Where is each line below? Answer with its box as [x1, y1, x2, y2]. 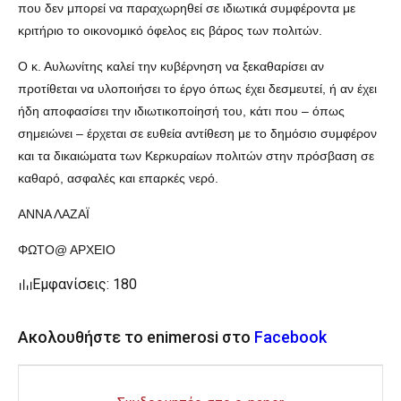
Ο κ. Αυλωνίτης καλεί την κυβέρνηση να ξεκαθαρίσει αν [18, 58, 324, 73]
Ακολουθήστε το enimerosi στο [18, 327, 254, 346]
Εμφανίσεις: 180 [32, 275, 137, 293]
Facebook [254, 327, 327, 346]
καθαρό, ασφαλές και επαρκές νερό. [18, 170, 218, 185]
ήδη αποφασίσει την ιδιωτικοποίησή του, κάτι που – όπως [18, 103, 345, 118]
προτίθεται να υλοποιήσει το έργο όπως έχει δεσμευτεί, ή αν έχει [18, 81, 377, 96]
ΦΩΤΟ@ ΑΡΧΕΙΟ [18, 242, 115, 257]
